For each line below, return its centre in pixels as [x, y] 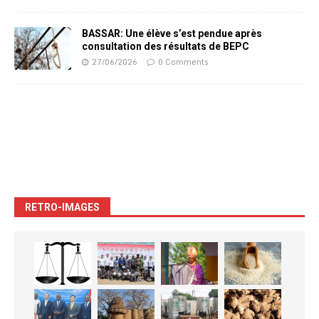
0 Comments [183, 62]
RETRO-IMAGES [62, 207]
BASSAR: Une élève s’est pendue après [172, 33]
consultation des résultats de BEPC [166, 46]
